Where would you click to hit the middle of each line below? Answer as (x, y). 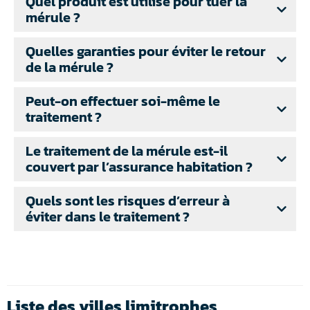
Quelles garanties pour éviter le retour (146, 51)
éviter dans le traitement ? (108, 216)
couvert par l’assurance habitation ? (139, 166)
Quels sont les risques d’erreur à (128, 200)
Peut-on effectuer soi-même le (123, 101)
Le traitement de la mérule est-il (127, 151)
